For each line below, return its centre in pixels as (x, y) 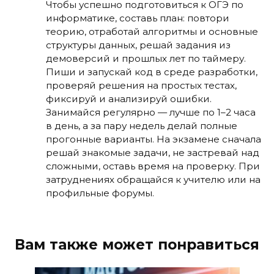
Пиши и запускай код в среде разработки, (152, 72)
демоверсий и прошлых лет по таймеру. (146, 59)
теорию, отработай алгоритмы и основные (152, 32)
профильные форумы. (100, 193)
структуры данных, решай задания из (138, 45)
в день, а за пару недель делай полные (142, 126)
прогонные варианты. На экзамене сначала (154, 139)
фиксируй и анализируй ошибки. (129, 99)
